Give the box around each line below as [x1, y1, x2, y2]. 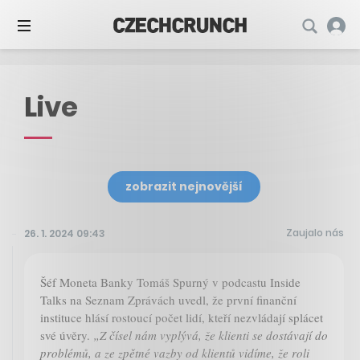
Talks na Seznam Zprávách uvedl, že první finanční [40, 292, 297, 309]
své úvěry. [40, 327, 93, 344]
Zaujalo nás [286, 226, 344, 240]
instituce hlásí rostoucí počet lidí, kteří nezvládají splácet [40, 309, 323, 326]
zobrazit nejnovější [125, 178, 243, 195]
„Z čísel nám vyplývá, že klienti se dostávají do [93, 327, 328, 344]
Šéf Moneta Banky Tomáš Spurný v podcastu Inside [40, 274, 301, 291]
